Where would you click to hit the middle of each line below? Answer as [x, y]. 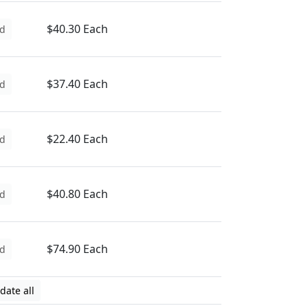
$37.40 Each [77, 84]
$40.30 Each [77, 29]
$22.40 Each [77, 139]
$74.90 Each [77, 249]
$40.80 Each [77, 194]
